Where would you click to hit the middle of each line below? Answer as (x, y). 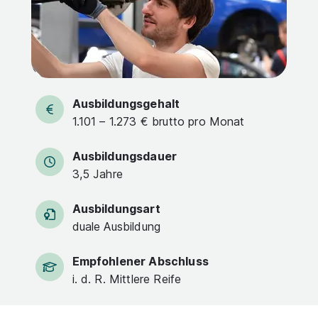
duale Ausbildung (116, 226)
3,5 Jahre (97, 174)
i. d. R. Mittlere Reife (127, 279)
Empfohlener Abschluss (140, 261)
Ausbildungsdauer (125, 156)
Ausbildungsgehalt (126, 104)
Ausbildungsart (116, 209)
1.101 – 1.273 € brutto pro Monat (158, 121)
